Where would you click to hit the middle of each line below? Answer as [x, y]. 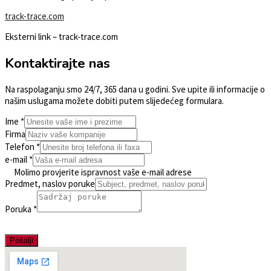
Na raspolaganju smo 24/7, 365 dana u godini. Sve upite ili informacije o [135, 90]
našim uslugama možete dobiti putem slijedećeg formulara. [114, 101]
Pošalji [21, 241]
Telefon [21, 147]
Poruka [19, 209]
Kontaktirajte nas [57, 63]
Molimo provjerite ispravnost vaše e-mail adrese [98, 172]
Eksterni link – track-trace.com [61, 37]
